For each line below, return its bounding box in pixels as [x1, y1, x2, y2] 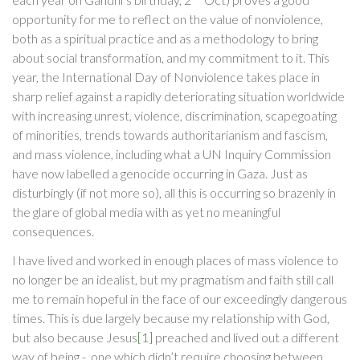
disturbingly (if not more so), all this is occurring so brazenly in [12, 185, 336, 201]
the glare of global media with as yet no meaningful [12, 204, 280, 220]
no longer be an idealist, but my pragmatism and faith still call [12, 272, 333, 288]
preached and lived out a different [155, 329, 339, 346]
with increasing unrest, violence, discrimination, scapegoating [12, 108, 337, 124]
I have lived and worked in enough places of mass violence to [12, 252, 338, 268]
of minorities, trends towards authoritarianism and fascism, [12, 127, 328, 143]
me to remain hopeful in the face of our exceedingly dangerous [12, 291, 347, 307]
